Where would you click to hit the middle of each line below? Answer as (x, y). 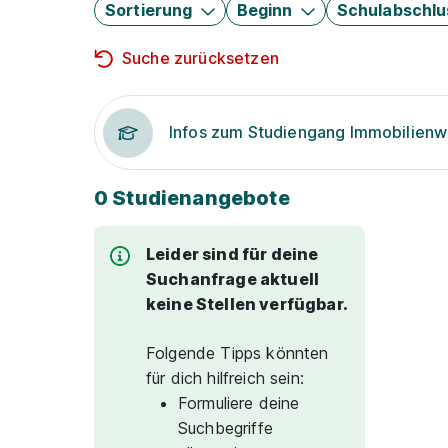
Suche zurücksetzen (200, 58)
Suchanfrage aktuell (233, 279)
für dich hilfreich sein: (225, 378)
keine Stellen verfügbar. (247, 304)
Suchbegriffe (225, 428)
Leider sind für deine (232, 254)
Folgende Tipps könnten (237, 353)
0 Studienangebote (192, 198)
